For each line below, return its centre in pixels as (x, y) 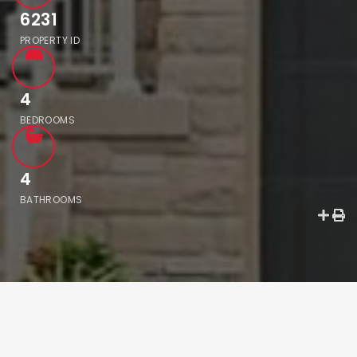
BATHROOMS (51, 200)
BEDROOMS (47, 120)
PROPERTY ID (50, 40)
